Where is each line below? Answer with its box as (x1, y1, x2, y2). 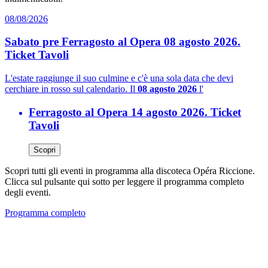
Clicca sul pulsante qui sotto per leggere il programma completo (5, 176, 244, 187)
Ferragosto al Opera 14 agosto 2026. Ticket (29, 105, 241, 118)
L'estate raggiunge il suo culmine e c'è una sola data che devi (5, 73, 233, 84)
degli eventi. (5, 187, 51, 197)
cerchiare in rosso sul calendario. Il (5, 84, 138, 95)
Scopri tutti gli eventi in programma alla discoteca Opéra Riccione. (5, 165, 255, 176)
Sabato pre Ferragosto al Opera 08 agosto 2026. (5, 35, 240, 48)
